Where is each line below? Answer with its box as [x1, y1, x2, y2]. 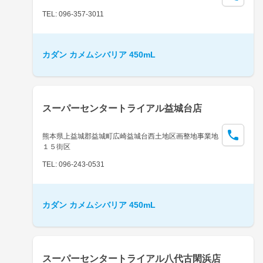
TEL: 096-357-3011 [42, 9, 104, 18]
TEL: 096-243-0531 [42, 160, 104, 168]
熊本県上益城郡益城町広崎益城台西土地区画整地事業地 [42, 131, 218, 140]
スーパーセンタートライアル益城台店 [42, 103, 202, 113]
